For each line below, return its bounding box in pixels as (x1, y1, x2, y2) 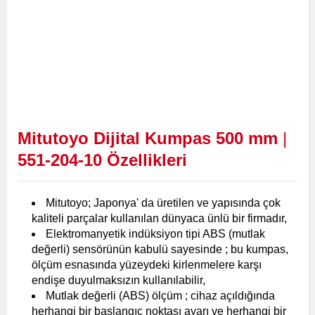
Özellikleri (107, 150, 187, 169)
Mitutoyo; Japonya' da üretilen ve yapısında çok (46, 197, 281, 209)
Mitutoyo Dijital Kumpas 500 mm (18, 129, 278, 148)
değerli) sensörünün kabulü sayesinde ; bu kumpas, (32, 243, 288, 255)
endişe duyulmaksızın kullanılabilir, (32, 274, 205, 286)
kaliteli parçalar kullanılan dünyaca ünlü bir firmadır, (32, 212, 287, 224)
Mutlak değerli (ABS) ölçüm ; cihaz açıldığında (46, 290, 275, 302)
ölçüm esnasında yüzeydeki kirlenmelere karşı (32, 259, 262, 271)
